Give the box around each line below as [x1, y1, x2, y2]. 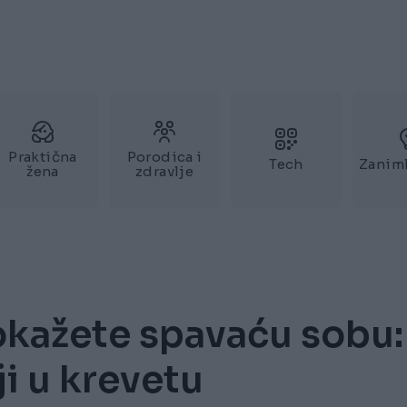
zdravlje [135, 163, 194, 180]
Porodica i [126, 148, 203, 165]
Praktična [8, 148, 77, 165]
